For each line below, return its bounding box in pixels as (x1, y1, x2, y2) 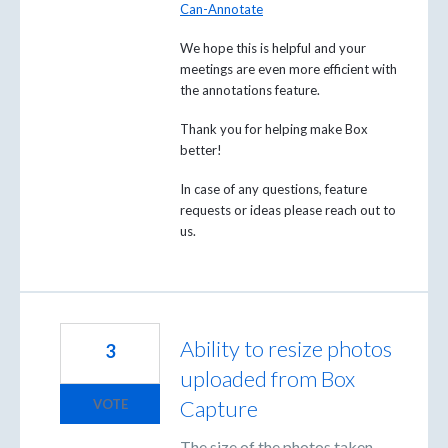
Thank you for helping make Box (180, 121, 368, 138)
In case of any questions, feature (180, 181, 367, 198)
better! (180, 142, 222, 159)
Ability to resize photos (180, 334, 392, 362)
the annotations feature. (180, 81, 323, 98)
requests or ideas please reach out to (180, 202, 396, 219)
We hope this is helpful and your (180, 39, 366, 56)
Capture (180, 394, 258, 422)
